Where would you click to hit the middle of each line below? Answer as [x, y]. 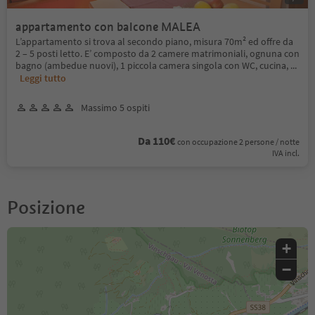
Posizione [46, 207]
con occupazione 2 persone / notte [238, 141]
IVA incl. [286, 153]
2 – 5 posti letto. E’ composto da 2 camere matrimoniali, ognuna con [157, 53]
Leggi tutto [43, 78]
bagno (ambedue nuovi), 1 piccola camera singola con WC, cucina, [153, 65]
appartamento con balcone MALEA [108, 27]
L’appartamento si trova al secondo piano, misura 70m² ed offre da [154, 41]
